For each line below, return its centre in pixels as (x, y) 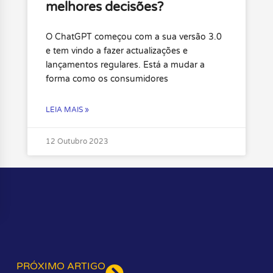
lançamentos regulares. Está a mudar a (125, 65)
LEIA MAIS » (67, 110)
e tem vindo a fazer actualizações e (116, 51)
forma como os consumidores (107, 79)
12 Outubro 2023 (77, 142)
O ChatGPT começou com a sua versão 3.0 (133, 37)
